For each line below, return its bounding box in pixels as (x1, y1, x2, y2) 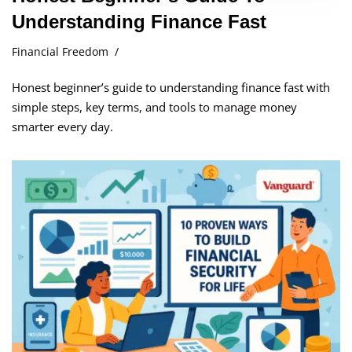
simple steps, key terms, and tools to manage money (12, 98, 297, 115)
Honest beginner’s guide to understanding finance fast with (12, 79, 330, 95)
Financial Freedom (12, 44, 108, 59)
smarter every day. (12, 118, 113, 134)
